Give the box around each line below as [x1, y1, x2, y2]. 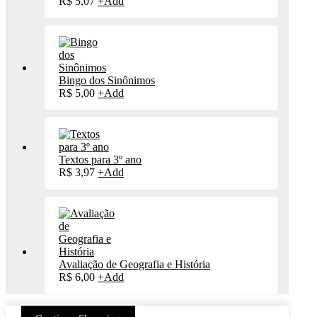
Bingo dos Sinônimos [59, 74, 155, 86]
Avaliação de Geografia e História [59, 258, 210, 270]
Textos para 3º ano [59, 153, 142, 166]
